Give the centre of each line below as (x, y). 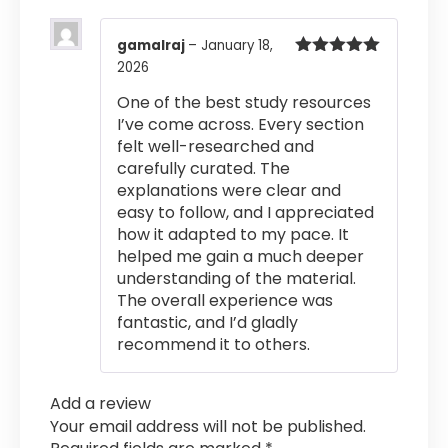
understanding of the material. (236, 279)
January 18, (237, 45)
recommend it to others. (213, 345)
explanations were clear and (229, 191)
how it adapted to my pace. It (233, 235)
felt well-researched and (215, 147)
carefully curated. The (203, 169)
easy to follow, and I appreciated (245, 213)
